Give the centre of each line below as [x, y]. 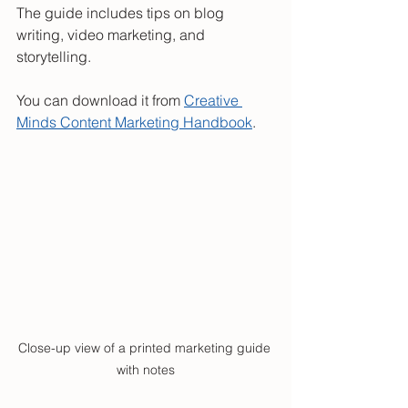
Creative [213, 101]
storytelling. [54, 57]
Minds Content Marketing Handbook [134, 122]
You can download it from [100, 101]
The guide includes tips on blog [122, 13]
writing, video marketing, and [112, 35]
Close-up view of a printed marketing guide [146, 347]
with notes [146, 369]
